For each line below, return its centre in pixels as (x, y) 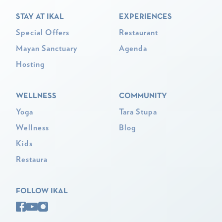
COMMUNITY (143, 96)
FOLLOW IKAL (42, 191)
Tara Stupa (138, 112)
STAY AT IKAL (40, 17)
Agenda (133, 48)
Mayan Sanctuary (47, 48)
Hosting (30, 64)
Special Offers (43, 32)
